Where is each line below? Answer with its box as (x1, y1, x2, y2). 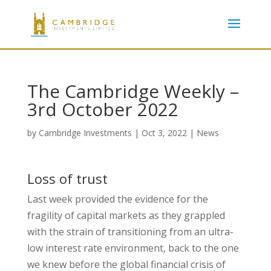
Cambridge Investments (38, 127, 132, 139)
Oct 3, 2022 (141, 127, 187, 139)
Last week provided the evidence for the (27, 192, 208, 206)
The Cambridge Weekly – (27, 79, 239, 103)
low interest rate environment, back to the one (27, 241, 239, 255)
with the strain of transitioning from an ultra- (27, 225, 233, 238)
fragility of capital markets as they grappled (27, 209, 225, 222)
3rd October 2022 (27, 97, 178, 122)
